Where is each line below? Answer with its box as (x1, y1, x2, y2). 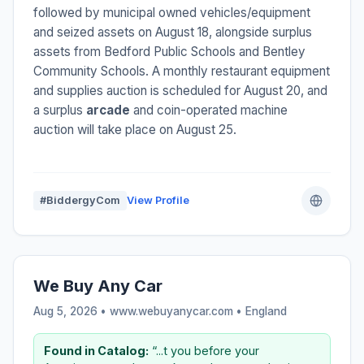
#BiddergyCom (40, 193, 120, 206)
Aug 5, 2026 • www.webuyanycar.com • (33, 304, 245, 318)
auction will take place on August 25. (33, 121, 236, 137)
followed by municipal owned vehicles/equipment (33, 4, 310, 20)
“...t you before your (149, 343, 259, 357)
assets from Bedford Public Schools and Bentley (33, 43, 305, 59)
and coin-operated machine (130, 102, 288, 118)
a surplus (33, 102, 86, 118)
